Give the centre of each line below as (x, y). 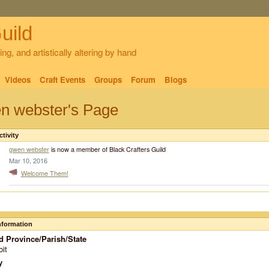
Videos (17, 79)
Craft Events (62, 79)
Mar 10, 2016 (28, 160)
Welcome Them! (44, 173)
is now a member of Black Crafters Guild (107, 149)
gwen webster (29, 149)
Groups (108, 79)
